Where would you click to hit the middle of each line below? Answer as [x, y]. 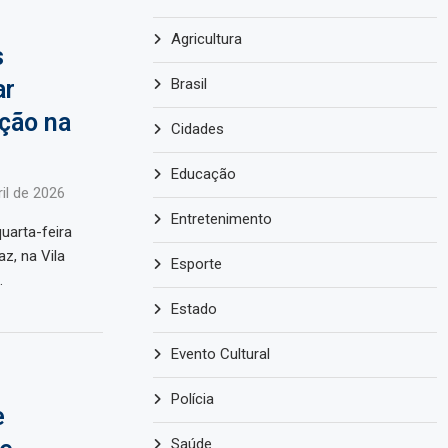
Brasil [189, 84]
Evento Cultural [221, 354]
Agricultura [207, 39]
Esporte [197, 264]
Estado [194, 309]
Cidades [198, 129]
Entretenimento [222, 219]
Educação [204, 174]
